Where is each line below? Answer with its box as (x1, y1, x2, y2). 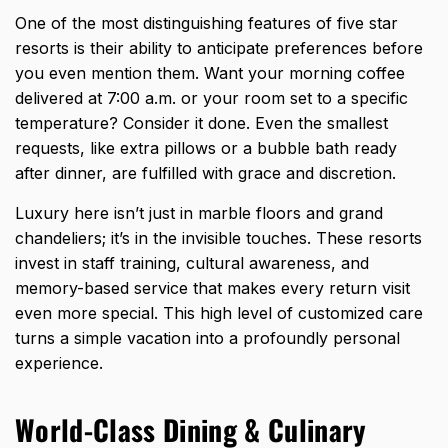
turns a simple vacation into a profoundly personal (15, 327, 400, 348)
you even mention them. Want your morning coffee (15, 62, 405, 83)
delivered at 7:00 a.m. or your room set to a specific (15, 87, 408, 108)
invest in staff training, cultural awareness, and (15, 252, 369, 273)
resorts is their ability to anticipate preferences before (15, 37, 423, 58)
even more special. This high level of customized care (15, 302, 423, 323)
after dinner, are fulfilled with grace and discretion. (15, 162, 396, 183)
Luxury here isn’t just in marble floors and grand (15, 202, 383, 223)
